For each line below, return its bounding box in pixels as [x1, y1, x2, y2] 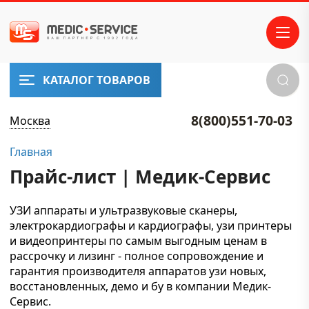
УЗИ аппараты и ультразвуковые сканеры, [10, 203, 237, 218]
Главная [10, 144, 52, 159]
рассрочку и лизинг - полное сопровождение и [10, 248, 263, 263]
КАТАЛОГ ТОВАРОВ [43, 72, 150, 88]
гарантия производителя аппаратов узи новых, [10, 263, 266, 279]
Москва [10, 112, 50, 128]
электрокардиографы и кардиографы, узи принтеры [10, 218, 292, 233]
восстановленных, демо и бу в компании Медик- [10, 279, 271, 294]
